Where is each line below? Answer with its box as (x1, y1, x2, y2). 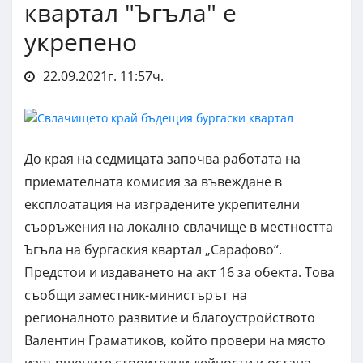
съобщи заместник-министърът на (24, 286, 247, 305)
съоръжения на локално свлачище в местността (24, 218, 333, 237)
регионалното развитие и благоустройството (24, 309, 315, 327)
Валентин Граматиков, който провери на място (24, 331, 326, 350)
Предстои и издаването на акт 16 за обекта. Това (24, 263, 335, 282)
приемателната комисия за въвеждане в (24, 173, 282, 191)
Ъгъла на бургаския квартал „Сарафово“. (24, 241, 282, 259)
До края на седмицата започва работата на (24, 150, 301, 169)
